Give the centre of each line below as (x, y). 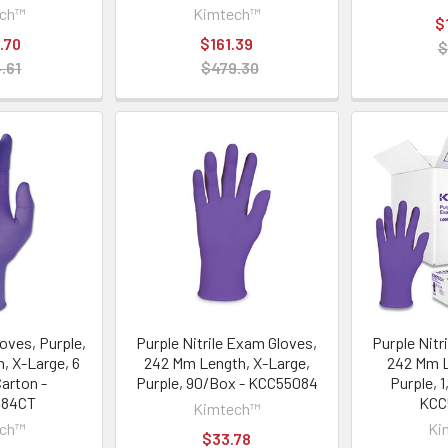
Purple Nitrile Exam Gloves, (227, 343)
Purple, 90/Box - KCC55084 (226, 383)
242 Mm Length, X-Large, (226, 363)
